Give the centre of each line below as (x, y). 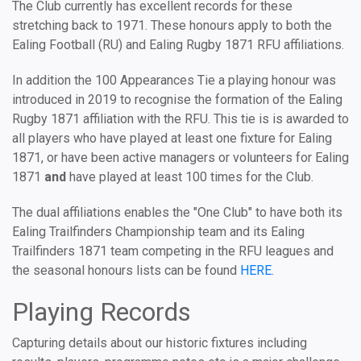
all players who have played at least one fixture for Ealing (172, 138)
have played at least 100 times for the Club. (190, 177)
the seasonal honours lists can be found (126, 270)
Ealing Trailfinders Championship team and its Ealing (158, 232)
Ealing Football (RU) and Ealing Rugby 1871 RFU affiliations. (178, 45)
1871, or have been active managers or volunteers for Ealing (180, 158)
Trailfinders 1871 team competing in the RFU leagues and (173, 251)
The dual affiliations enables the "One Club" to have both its (177, 212)
